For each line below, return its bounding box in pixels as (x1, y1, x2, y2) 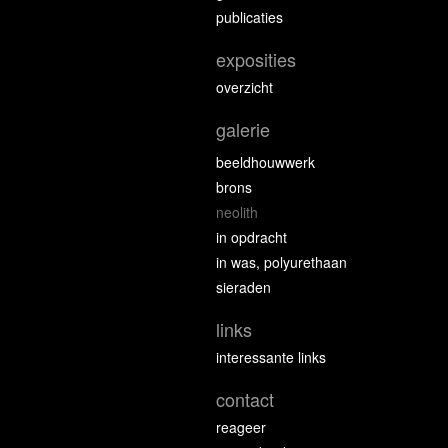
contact (216, 386, 274, 412)
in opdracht (216, 227, 287, 247)
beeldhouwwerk (216, 152, 315, 172)
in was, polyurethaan (216, 252, 347, 272)
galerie (216, 116, 270, 142)
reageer (216, 417, 266, 437)
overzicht (216, 77, 273, 97)
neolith (216, 202, 258, 222)
